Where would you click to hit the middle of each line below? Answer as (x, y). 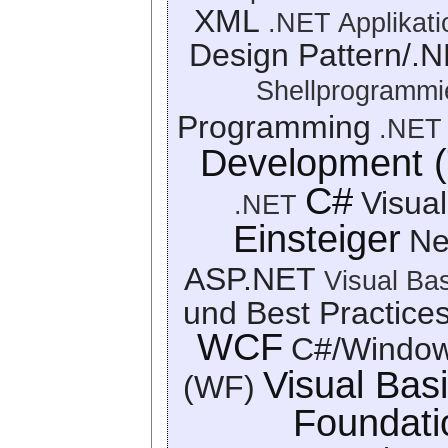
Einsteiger (316, 238)
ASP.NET (250, 278)
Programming (274, 126)
